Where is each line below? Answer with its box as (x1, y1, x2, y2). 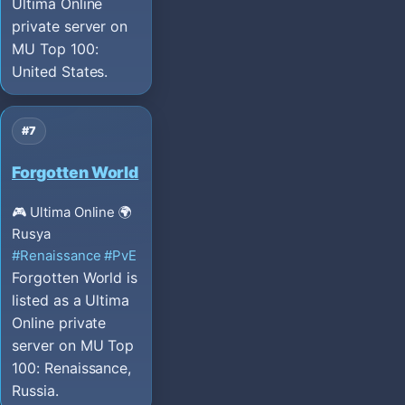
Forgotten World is (12, 268, 138, 287)
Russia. (12, 381, 59, 400)
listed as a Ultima (12, 290, 130, 309)
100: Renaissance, (12, 358, 132, 377)
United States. (12, 61, 108, 80)
